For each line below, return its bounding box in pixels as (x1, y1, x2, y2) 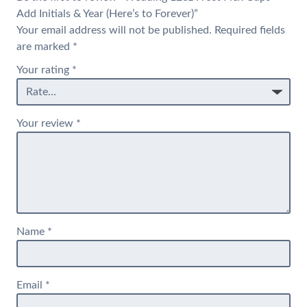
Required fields (214, 25, 285, 36)
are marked (16, 41, 73, 53)
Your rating (16, 64, 72, 76)
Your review (16, 118, 76, 130)
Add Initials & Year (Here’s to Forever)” (16, 8, 198, 20)
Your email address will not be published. (16, 25, 212, 36)
